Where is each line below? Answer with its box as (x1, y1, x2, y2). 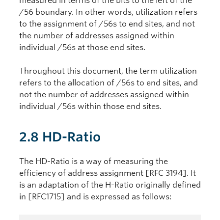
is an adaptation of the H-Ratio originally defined (19, 180, 201, 190)
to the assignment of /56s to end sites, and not (19, 19, 195, 28)
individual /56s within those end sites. (19, 102, 162, 111)
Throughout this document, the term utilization (19, 66, 197, 76)
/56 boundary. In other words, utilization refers (19, 7, 197, 17)
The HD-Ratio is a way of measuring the (19, 157, 168, 166)
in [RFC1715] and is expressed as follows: (19, 192, 171, 201)
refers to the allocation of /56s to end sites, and (19, 78, 198, 87)
